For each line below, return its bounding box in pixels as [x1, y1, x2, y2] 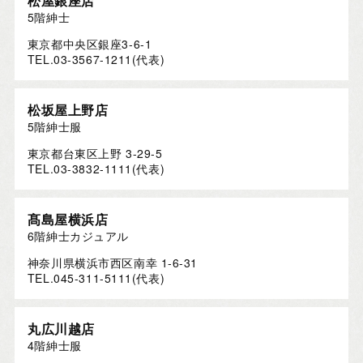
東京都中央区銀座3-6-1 [27, 36, 152, 53]
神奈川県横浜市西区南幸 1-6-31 [27, 254, 198, 271]
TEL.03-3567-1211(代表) [27, 51, 165, 68]
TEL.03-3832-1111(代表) [27, 160, 165, 177]
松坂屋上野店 [27, 100, 109, 120]
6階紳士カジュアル [27, 228, 129, 245]
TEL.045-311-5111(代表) [27, 270, 165, 287]
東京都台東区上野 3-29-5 [27, 145, 163, 162]
